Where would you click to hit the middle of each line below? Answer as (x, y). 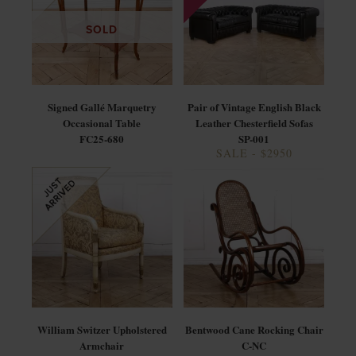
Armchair (102, 345)
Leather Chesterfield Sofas (254, 122)
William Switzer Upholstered (102, 329)
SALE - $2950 (254, 153)
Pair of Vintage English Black (254, 106)
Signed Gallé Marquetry (102, 106)
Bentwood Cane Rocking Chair (254, 329)
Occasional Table (102, 122)
